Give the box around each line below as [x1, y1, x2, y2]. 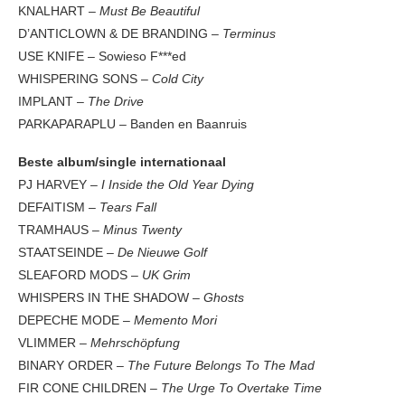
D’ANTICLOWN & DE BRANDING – [18, 26, 222, 42]
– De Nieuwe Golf [107, 245, 207, 260]
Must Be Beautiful [99, 4, 200, 19]
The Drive [88, 94, 144, 109]
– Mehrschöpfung [80, 335, 180, 351]
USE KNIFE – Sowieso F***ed [18, 49, 186, 64]
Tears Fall [99, 200, 156, 215]
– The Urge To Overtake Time [146, 381, 322, 396]
